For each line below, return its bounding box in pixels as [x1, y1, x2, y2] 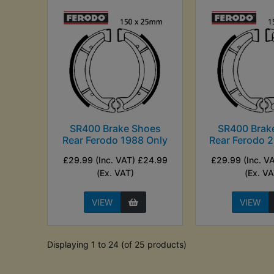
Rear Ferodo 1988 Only [62, 133, 168, 146]
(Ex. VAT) [96, 167, 134, 178]
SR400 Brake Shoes [69, 122, 161, 135]
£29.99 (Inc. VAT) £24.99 [62, 154, 168, 165]
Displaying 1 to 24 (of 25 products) [47, 239, 187, 250]
